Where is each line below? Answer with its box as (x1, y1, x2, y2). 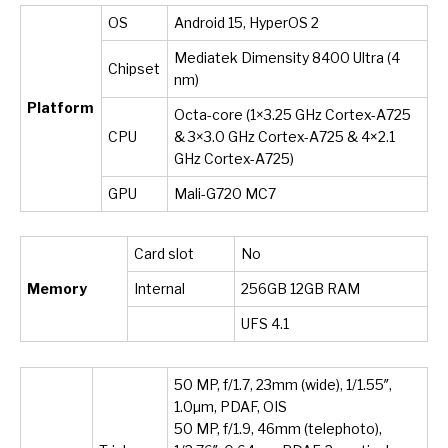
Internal (134, 280, 186, 298)
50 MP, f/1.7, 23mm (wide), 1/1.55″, (174, 375, 393, 393)
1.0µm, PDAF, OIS (174, 397, 288, 415)
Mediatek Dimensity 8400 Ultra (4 (174, 48, 401, 66)
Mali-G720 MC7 (174, 184, 277, 202)
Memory (27, 280, 88, 298)
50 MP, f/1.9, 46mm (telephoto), (174, 419, 383, 437)
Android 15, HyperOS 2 (174, 13, 320, 31)
